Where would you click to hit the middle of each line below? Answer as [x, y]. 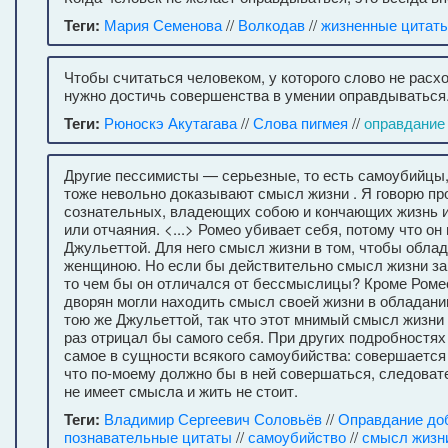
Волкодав [271, 24]
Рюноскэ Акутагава [170, 122]
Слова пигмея [300, 122]
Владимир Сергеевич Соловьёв [213, 418]
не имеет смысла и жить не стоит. [181, 390]
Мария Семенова [163, 24]
